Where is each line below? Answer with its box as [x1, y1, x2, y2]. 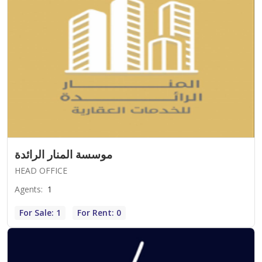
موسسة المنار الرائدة [15, 146, 112, 162]
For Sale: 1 [19, 206, 61, 218]
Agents [15, 183, 41, 195]
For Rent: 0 [77, 206, 121, 218]
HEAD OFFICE [15, 164, 67, 176]
